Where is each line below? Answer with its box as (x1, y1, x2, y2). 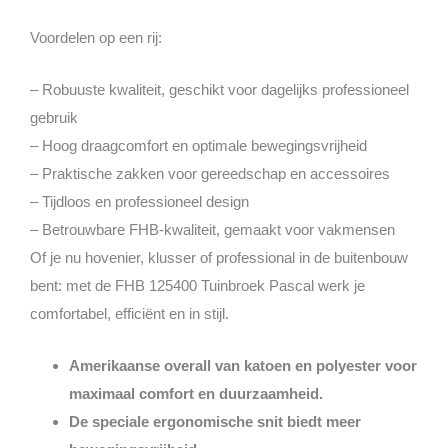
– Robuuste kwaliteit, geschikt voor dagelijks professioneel (30, 80, 409, 98)
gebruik (30, 108, 78, 126)
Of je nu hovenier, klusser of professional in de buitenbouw (30, 248, 408, 266)
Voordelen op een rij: (30, 28, 162, 46)
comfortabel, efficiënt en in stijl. (30, 304, 229, 322)
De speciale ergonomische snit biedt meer (69, 412, 361, 430)
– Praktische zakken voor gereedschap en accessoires (30, 164, 390, 182)
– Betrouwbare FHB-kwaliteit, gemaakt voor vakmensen (30, 220, 395, 238)
